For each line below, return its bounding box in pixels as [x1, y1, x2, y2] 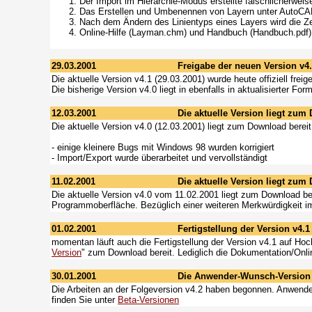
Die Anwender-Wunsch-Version [178, 271, 311, 281]
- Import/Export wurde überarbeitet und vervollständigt [52, 153, 267, 163]
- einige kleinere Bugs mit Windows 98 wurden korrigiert [52, 142, 274, 153]
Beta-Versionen [118, 295, 179, 305]
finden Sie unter [52, 295, 118, 305]
